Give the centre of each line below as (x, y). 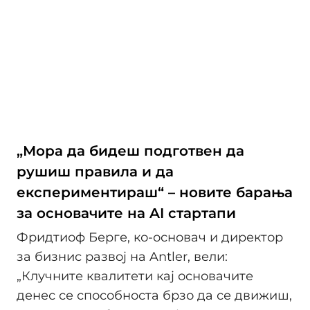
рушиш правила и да (95, 171)
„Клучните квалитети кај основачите (135, 276)
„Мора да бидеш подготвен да (130, 151)
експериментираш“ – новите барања (155, 192)
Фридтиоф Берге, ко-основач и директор (150, 237)
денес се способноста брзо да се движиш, (154, 295)
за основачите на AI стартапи (126, 213)
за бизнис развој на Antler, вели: (122, 256)
